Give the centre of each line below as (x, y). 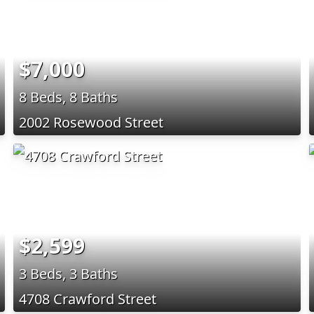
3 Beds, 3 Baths (68, 273)
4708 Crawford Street (87, 299)
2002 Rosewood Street (91, 122)
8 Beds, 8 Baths (68, 97)
